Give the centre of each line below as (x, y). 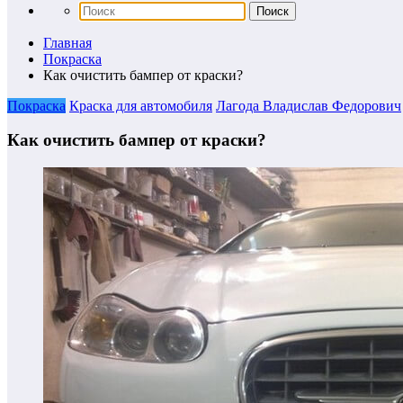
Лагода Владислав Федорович (309, 105)
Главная (67, 42)
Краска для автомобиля (141, 105)
